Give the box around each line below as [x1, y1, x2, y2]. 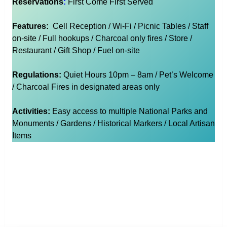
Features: [12, 22, 49, 31]
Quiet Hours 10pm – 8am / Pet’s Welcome [63, 70, 213, 80]
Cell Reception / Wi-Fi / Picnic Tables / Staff [48, 22, 208, 31]
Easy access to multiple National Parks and [52, 107, 208, 116]
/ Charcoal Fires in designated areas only [12, 83, 160, 92]
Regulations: [12, 70, 63, 80]
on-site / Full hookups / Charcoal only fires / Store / [12, 34, 192, 43]
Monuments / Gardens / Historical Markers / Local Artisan [12, 119, 215, 128]
